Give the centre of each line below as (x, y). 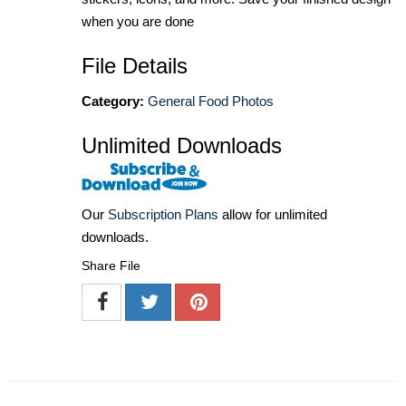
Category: (113, 101)
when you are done (138, 21)
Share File (111, 265)
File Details (135, 65)
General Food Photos (211, 101)
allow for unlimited (273, 214)
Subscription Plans (163, 214)
